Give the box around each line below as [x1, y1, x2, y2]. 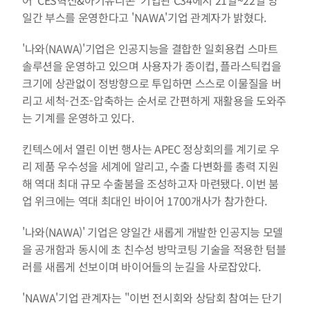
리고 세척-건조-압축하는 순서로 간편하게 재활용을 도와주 [22, 92, 287, 109]
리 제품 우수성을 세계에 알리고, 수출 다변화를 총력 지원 [22, 158, 279, 174]
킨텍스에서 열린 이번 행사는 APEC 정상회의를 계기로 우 [22, 140, 280, 157]
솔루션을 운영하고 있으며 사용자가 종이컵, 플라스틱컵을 [22, 57, 282, 74]
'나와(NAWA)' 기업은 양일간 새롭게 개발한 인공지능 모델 [22, 224, 284, 240]
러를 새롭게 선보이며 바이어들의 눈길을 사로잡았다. [22, 258, 262, 275]
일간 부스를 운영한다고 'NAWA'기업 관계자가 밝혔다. [22, 9, 267, 26]
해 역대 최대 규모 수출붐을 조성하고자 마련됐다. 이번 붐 [22, 175, 279, 192]
